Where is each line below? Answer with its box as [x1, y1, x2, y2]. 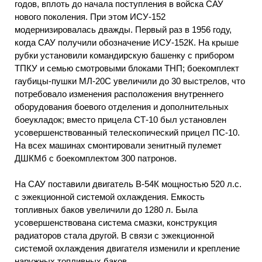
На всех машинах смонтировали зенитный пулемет [15, 140, 222, 150]
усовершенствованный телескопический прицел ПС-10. [15, 127, 240, 137]
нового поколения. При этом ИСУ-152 [15, 11, 166, 22]
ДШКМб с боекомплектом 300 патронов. [15, 153, 177, 163]
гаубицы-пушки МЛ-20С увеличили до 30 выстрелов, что [15, 75, 245, 86]
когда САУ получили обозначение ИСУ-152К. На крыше [15, 37, 239, 47]
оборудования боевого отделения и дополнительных [15, 101, 229, 112]
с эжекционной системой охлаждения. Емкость [15, 192, 205, 202]
